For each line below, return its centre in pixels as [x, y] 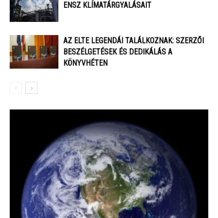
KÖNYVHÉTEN [85, 63]
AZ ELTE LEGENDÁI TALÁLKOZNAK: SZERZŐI [134, 41]
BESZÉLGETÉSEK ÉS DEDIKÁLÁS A [118, 52]
